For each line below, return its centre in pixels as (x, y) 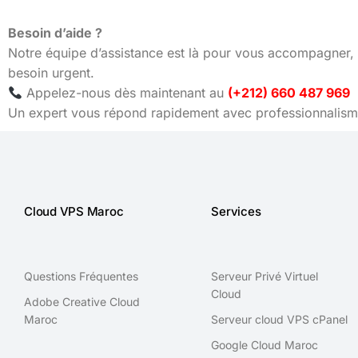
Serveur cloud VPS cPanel (280, 319)
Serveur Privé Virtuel (265, 276)
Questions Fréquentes (81, 276)
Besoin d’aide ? (55, 33)
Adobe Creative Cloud (82, 302)
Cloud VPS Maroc (74, 211)
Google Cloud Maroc (265, 345)
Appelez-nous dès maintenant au (125, 93)
